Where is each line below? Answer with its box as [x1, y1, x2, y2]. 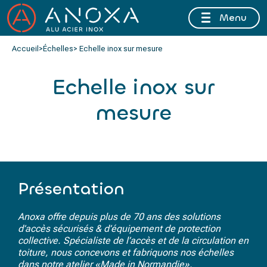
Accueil [12, 44, 39, 53]
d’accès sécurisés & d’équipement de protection [18, 223, 221, 234]
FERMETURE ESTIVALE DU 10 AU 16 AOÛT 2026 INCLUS [43, 12, 224, 20]
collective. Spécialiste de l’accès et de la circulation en [18, 235, 249, 246]
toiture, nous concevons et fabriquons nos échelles [18, 247, 234, 258]
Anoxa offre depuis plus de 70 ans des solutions [18, 211, 221, 222]
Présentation [18, 178, 125, 200]
